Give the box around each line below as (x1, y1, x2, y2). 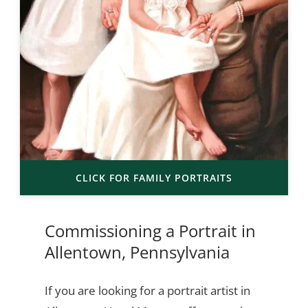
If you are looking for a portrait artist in (44, 282, 250, 298)
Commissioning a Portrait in (44, 219, 256, 242)
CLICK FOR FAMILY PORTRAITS (76, 170, 232, 184)
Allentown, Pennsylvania (44, 240, 230, 263)
